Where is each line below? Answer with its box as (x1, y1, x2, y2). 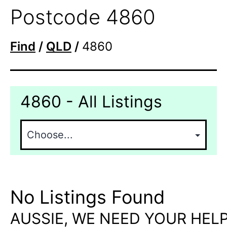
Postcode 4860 (10, 4, 156, 29)
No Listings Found (10, 185, 165, 208)
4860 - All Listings (20, 91, 162, 111)
